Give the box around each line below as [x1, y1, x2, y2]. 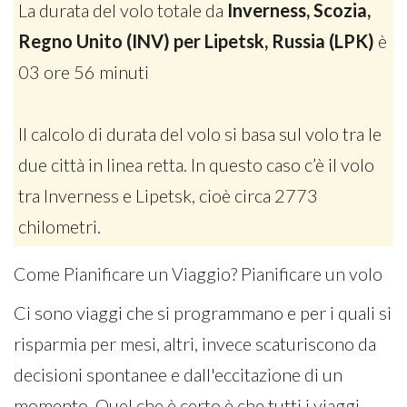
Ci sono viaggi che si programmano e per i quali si [14, 302, 392, 323]
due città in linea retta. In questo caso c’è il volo [18, 154, 374, 175]
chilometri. [18, 215, 101, 237]
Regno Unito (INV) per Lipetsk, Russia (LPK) [18, 30, 374, 52]
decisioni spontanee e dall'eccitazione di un [14, 363, 342, 385]
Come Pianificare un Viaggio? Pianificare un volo [14, 263, 382, 284]
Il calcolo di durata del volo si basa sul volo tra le [18, 123, 382, 144]
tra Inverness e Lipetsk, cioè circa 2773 [18, 184, 318, 206]
